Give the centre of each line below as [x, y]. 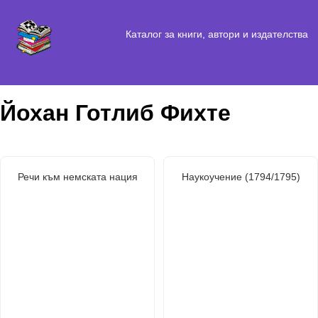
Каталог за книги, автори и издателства [216, 34]
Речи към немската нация [77, 176]
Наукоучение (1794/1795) [241, 176]
